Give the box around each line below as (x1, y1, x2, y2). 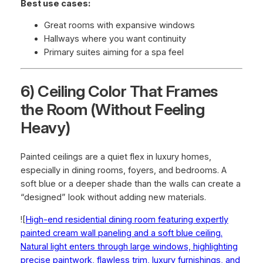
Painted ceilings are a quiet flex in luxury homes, (20, 151, 211, 162)
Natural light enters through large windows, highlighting (20, 241, 238, 252)
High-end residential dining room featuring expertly (25, 214, 228, 225)
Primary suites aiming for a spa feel (43, 47, 184, 58)
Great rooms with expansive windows (43, 20, 195, 31)
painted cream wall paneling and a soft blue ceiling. (20, 227, 222, 238)
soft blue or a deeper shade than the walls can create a (20, 178, 241, 189)
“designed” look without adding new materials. (20, 191, 206, 203)
